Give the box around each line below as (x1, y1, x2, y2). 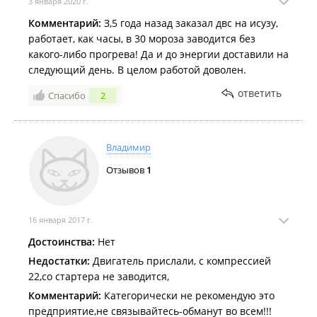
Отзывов (106, 163, 146, 176)
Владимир (106, 141, 151, 154)
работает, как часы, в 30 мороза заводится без (28, 32, 255, 45)
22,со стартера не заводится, (28, 270, 169, 283)
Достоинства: (28, 235, 95, 248)
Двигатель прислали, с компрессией (90, 254, 271, 267)
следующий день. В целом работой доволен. (28, 63, 246, 76)
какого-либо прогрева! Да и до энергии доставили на (28, 47, 289, 61)
